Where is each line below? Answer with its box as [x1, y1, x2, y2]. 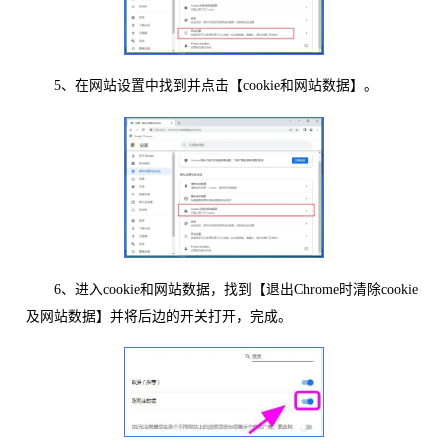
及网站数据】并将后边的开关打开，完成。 [25, 308, 292, 324]
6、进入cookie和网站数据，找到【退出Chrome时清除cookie [25, 281, 418, 297]
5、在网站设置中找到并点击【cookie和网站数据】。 [25, 78, 378, 94]
